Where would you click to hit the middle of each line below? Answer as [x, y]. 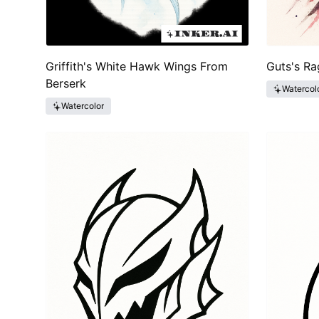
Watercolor [83, 106]
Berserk [66, 83]
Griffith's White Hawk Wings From [137, 66]
